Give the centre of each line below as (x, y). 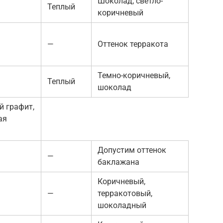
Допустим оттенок (132, 150)
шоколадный (122, 205)
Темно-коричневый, (134, 75)
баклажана (118, 162)
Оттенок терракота (133, 44)
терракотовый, (125, 193)
